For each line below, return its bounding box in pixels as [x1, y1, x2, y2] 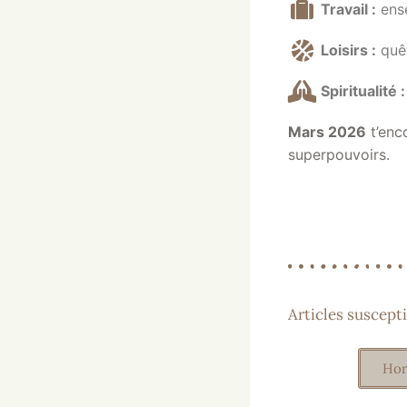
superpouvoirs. [288, 144, 390, 164]
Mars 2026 [288, 122, 366, 141]
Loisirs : [321, 40, 377, 59]
